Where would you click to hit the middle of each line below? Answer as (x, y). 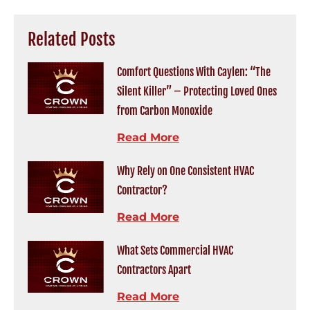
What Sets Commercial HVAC (175, 251)
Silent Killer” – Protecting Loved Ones (197, 91)
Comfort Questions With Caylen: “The (193, 72)
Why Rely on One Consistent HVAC (185, 171)
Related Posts (72, 40)
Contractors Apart (154, 270)
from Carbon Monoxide (164, 110)
